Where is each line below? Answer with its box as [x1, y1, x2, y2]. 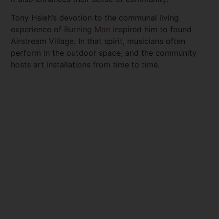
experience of [11, 24, 65, 35]
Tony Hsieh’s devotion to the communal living [11, 13, 179, 23]
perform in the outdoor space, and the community [11, 48, 197, 58]
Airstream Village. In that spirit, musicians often [11, 36, 186, 46]
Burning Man [64, 24, 110, 35]
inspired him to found [110, 24, 192, 35]
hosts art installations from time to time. [11, 60, 160, 70]
